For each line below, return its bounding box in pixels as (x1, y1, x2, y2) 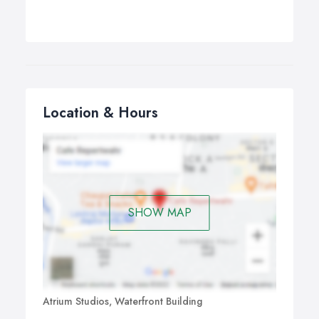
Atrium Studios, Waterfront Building (43, 294, 202, 309)
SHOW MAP (127, 204, 192, 221)
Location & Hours (43, 103, 158, 123)
